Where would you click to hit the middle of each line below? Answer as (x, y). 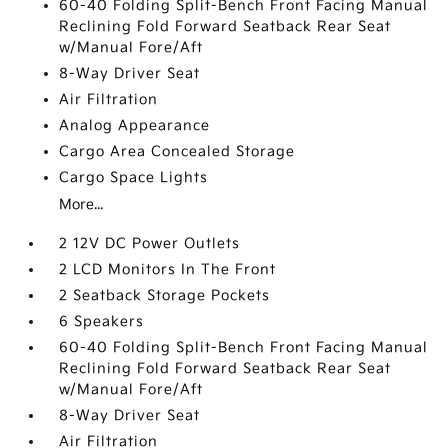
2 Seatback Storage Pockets (165, 295)
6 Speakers (102, 321)
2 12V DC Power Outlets (150, 243)
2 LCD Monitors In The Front (168, 269)
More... (81, 204)
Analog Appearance (135, 125)
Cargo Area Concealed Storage (177, 151)
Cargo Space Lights (134, 177)
